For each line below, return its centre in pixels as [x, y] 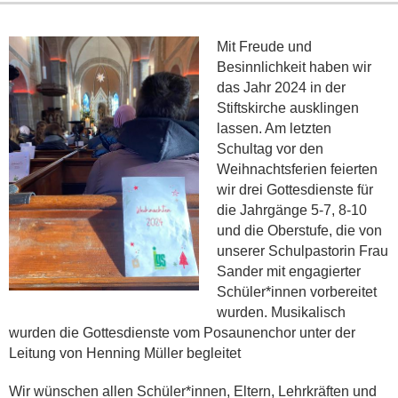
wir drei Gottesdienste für [295, 190]
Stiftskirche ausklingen [288, 108]
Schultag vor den [270, 149]
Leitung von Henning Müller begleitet [125, 354]
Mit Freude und [264, 47]
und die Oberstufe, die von [299, 231]
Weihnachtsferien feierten [297, 170]
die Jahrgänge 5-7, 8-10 [292, 211]
